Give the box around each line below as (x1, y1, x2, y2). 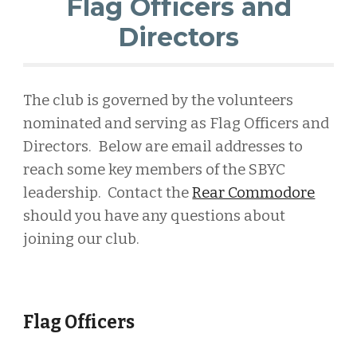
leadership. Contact (23, 184, 167, 202)
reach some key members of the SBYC (23, 161, 286, 178)
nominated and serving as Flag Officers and (23, 115, 330, 132)
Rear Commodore (192, 184, 316, 202)
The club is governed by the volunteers (23, 92, 294, 109)
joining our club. (23, 230, 140, 248)
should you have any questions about (23, 207, 286, 225)
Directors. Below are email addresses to (23, 138, 304, 155)
